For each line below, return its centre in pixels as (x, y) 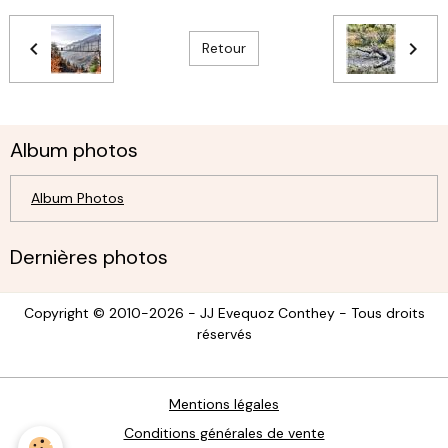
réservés (224, 333)
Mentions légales (224, 403)
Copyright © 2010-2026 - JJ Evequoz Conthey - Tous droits (224, 312)
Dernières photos (89, 256)
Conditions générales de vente (224, 432)
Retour (223, 48)
